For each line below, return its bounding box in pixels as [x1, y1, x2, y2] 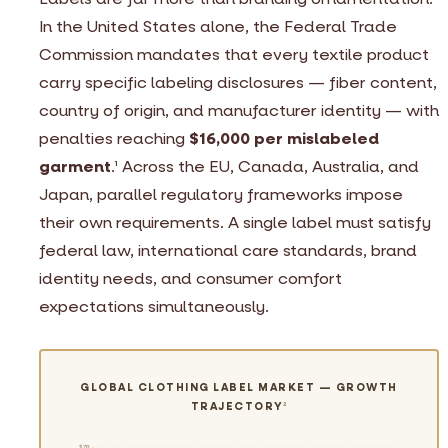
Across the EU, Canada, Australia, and [118, 155, 419, 177]
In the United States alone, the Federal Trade [39, 15, 397, 37]
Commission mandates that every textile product [39, 43, 429, 65]
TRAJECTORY [190, 399, 283, 414]
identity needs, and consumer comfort [39, 267, 342, 289]
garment [39, 155, 111, 177]
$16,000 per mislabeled [189, 127, 379, 149]
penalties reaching [39, 127, 189, 149]
